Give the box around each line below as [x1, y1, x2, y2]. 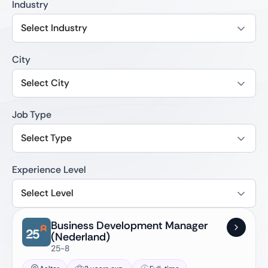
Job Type [12, 108, 51, 121]
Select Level [21, 187, 74, 199]
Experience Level [12, 163, 86, 176]
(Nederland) [51, 230, 110, 244]
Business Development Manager [51, 218, 208, 233]
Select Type [21, 132, 72, 144]
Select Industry [21, 22, 87, 34]
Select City [21, 77, 69, 89]
